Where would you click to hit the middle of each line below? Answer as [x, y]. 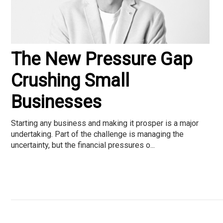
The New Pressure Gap [102, 59]
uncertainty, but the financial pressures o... [83, 145]
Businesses [56, 102]
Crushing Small [70, 80]
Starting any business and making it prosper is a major [105, 123]
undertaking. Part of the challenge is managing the [97, 134]
